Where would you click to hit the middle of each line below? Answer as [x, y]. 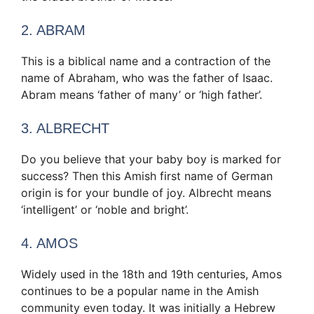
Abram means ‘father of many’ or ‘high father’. [142, 95]
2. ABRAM [53, 30]
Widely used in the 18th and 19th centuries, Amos [151, 274]
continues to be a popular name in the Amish [140, 291]
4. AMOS [49, 244]
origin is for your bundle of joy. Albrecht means [146, 193]
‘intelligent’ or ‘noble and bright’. [105, 210]
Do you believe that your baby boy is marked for [151, 159]
